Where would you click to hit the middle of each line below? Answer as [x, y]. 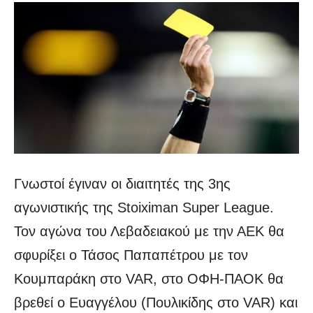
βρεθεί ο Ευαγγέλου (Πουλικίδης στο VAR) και [156, 303]
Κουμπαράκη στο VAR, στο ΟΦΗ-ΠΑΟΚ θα [149, 279]
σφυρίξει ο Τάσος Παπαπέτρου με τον [131, 255]
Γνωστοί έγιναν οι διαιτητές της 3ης [122, 184]
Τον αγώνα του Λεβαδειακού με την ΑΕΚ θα [149, 232]
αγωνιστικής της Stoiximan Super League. [144, 208]
